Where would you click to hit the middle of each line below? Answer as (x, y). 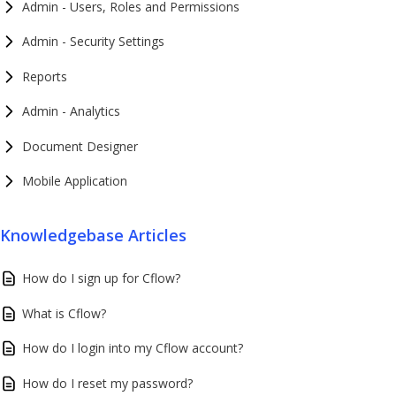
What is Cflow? (64, 313)
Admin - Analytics (71, 111)
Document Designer (80, 146)
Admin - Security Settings (93, 41)
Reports (45, 76)
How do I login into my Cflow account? (133, 348)
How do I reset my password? (107, 383)
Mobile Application (75, 181)
